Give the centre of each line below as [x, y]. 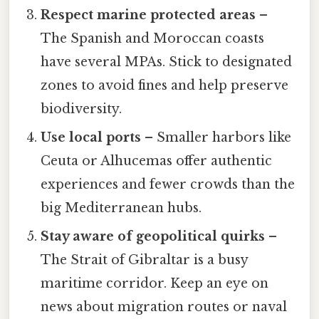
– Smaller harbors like [216, 138]
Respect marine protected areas [148, 15]
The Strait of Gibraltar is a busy [145, 260]
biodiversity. [82, 109]
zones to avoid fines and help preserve [165, 86]
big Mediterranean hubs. [121, 208]
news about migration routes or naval [164, 307]
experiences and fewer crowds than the [168, 185]
